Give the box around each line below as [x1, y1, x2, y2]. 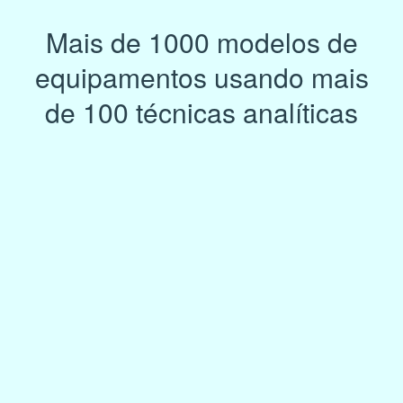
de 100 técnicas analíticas [45, 92, 358, 131]
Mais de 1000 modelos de [45, 22, 358, 61]
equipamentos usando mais [34, 57, 369, 96]
